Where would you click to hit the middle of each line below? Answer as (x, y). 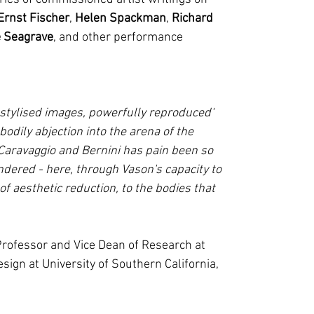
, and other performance (118, 37)
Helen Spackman (121, 19)
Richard (192, 19)
